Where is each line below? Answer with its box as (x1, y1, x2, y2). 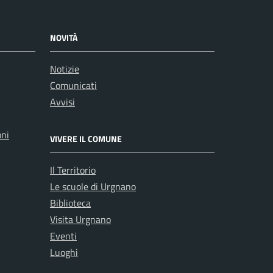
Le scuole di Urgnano (50, 179, 136, 194)
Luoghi (50, 245, 78, 260)
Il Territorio (50, 163, 96, 177)
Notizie (50, 62, 79, 76)
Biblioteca (50, 196, 91, 210)
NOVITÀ (50, 31, 77, 44)
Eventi (50, 229, 77, 243)
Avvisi (50, 94, 75, 109)
